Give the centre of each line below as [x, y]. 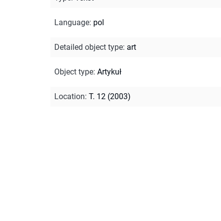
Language [72, 22]
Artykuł [109, 72]
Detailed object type [89, 47]
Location [70, 96]
